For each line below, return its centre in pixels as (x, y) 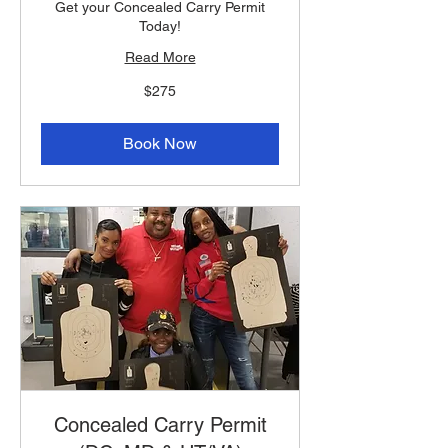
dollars (56, 107)
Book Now (160, 144)
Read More (160, 57)
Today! (160, 26)
